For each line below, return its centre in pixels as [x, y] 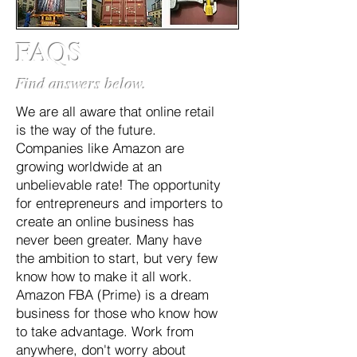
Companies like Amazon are [100, 148]
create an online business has [105, 221]
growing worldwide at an [89, 166]
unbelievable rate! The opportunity [118, 184]
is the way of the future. [86, 129]
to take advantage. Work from [105, 331]
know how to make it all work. [104, 276]
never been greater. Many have [109, 239]
